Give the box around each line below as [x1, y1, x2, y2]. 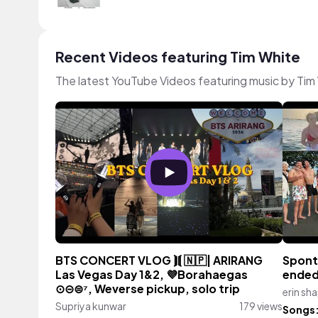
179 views [239, 300, 283, 312]
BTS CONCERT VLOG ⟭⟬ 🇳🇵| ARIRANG [55, 253, 263, 268]
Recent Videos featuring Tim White [55, 48, 300, 65]
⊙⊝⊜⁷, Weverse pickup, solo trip [55, 282, 240, 296]
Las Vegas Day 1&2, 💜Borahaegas [55, 268, 248, 282]
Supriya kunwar [55, 300, 126, 312]
